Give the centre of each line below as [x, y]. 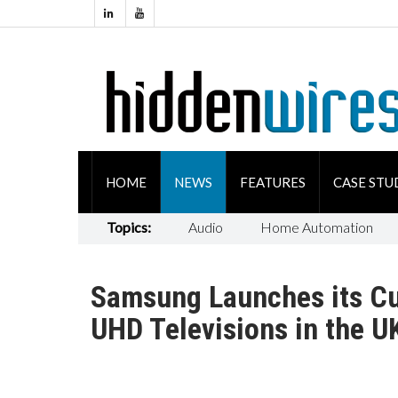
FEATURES [272, 182]
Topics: [128, 227]
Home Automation [316, 227]
